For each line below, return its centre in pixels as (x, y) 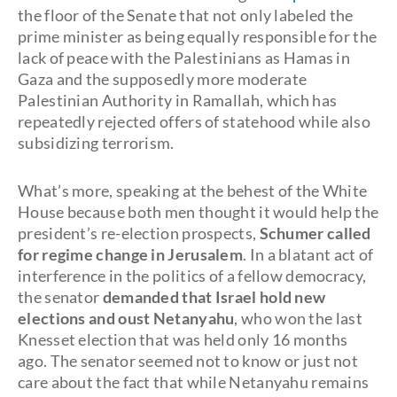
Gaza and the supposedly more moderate (163, 79)
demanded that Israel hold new (214, 297)
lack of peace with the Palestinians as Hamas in (184, 58)
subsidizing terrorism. (96, 143)
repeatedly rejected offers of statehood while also (194, 121)
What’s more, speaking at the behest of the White (193, 191)
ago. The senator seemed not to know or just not (188, 361)
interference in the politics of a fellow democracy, (192, 276)
